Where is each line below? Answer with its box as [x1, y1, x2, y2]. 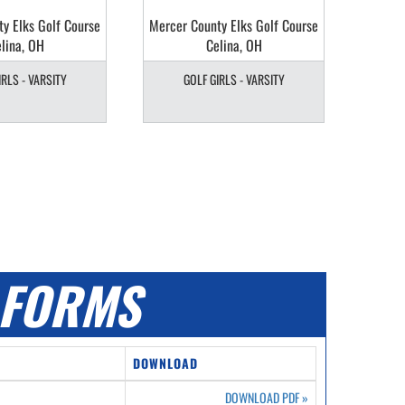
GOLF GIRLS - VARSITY [183, 70, 285, 89]
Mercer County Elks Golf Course [149, 14, 318, 36]
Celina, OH [205, 34, 262, 56]
